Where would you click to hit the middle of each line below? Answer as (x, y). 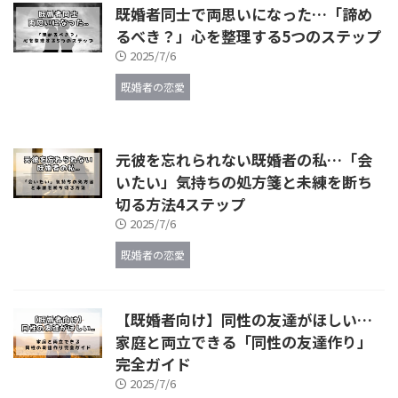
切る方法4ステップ (180, 204)
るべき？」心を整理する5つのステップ (248, 36)
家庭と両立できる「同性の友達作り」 (244, 342)
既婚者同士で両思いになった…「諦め (244, 14)
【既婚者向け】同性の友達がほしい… (244, 320)
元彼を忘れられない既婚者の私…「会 (244, 160)
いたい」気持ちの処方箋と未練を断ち (244, 182)
